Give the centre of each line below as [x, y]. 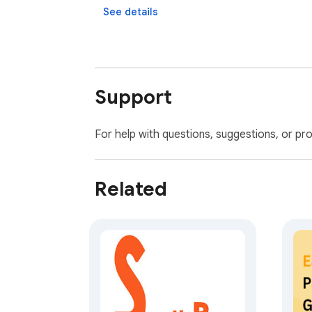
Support [133, 97]
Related [131, 189]
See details [131, 12]
